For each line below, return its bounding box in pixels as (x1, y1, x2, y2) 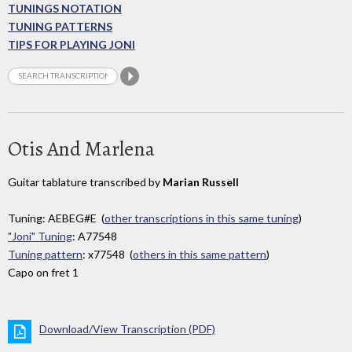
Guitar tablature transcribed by (8, 174, 163, 189)
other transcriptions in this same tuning (104, 211, 299, 225)
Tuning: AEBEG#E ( (8, 211, 104, 225)
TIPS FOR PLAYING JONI (8, 38, 135, 52)
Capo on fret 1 (8, 266, 79, 280)
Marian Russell (163, 174, 239, 189)
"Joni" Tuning (8, 229, 72, 244)
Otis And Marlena (8, 134, 155, 163)
